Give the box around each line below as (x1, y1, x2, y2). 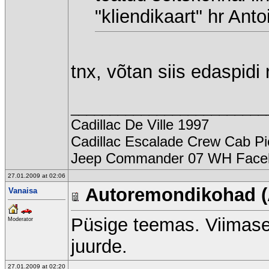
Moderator (8, 216, 33, 222)
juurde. (71, 236, 127, 257)
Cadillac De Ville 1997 (71, 116, 209, 133)
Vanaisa (8, 186, 37, 195)
